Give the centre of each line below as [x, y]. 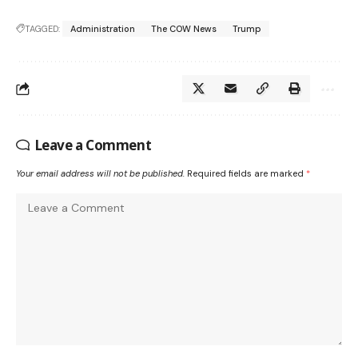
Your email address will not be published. [100, 174]
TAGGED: [42, 29]
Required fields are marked [247, 174]
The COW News [184, 29]
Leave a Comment [93, 145]
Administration [103, 29]
